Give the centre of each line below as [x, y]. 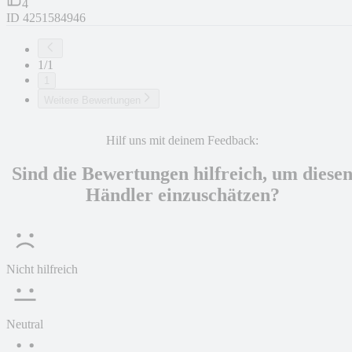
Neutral [25, 324]
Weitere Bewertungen [92, 101]
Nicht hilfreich [42, 269]
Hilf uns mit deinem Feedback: [182, 141]
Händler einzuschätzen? [182, 195]
